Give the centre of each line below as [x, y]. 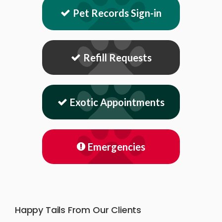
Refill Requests [117, 58]
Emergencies [116, 147]
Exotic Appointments [117, 102]
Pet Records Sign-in [117, 13]
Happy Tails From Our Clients [78, 210]
